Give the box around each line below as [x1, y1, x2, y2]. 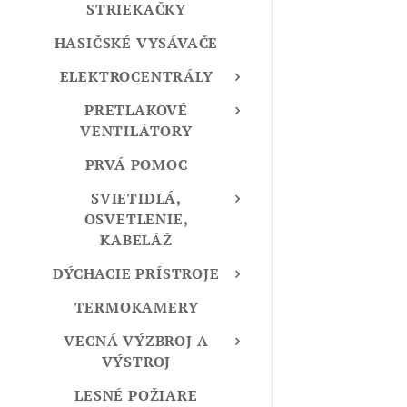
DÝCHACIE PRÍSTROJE [53, 263, 220, 284]
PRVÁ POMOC [84, 154, 188, 175]
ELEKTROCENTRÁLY [59, 66, 213, 87]
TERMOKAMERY [74, 297, 199, 318]
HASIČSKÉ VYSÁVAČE [54, 33, 219, 54]
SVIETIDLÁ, [90, 188, 182, 209]
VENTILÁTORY [80, 121, 193, 142]
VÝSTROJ [101, 352, 172, 372]
